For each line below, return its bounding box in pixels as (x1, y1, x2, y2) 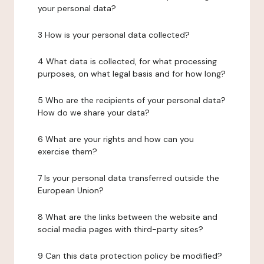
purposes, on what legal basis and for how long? (38, 68, 226, 79)
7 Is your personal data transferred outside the (38, 173, 219, 183)
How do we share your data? (38, 107, 150, 118)
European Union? (38, 185, 104, 196)
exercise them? (38, 146, 97, 157)
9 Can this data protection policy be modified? (38, 250, 222, 261)
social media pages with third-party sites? (38, 224, 203, 235)
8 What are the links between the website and (38, 212, 217, 222)
